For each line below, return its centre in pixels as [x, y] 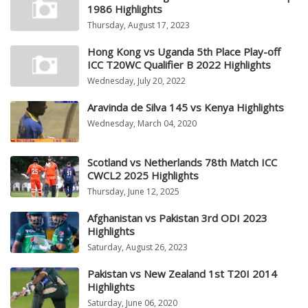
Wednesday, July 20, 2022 [136, 81]
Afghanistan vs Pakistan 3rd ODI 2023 [177, 218]
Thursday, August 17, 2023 [139, 25]
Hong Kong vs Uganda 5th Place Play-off [184, 52]
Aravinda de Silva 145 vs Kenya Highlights [186, 108]
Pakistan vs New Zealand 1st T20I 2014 [182, 274]
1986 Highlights [125, 9]
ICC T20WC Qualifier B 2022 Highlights [179, 65]
